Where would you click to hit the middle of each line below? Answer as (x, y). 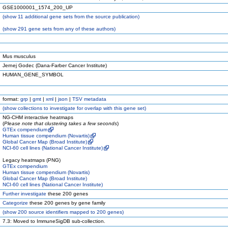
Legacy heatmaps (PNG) (32, 160)
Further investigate (24, 194)
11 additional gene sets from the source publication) (78, 17)
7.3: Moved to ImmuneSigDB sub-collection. (54, 221)
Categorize (15, 203)
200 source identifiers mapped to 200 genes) (70, 212)
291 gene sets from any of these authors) (66, 29)
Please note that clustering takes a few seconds (61, 123)
